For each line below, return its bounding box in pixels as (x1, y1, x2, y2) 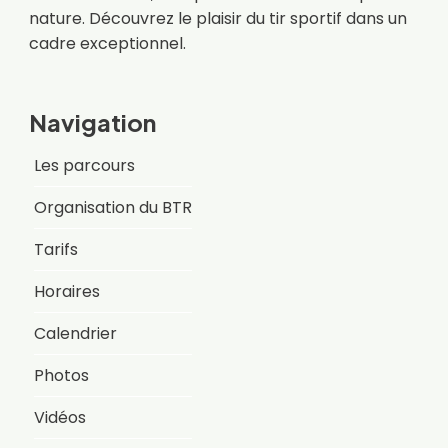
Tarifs (33, 237, 78, 261)
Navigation (28, 106, 156, 137)
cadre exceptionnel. (28, 31, 186, 55)
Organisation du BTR (33, 195, 192, 219)
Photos (33, 363, 89, 387)
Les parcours (33, 153, 135, 177)
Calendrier (33, 321, 117, 345)
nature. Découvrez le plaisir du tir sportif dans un (28, 6, 407, 30)
